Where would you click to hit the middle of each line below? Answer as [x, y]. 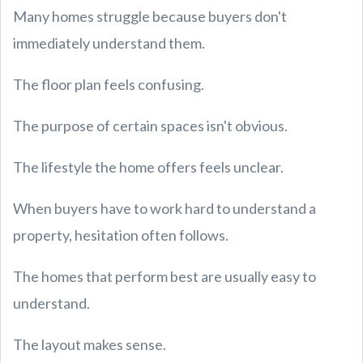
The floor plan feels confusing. [109, 84]
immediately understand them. [109, 43]
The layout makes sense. [90, 344]
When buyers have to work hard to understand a [164, 208]
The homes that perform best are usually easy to [164, 276]
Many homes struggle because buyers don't [150, 16]
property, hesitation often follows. [121, 235]
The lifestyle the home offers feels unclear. [148, 167]
